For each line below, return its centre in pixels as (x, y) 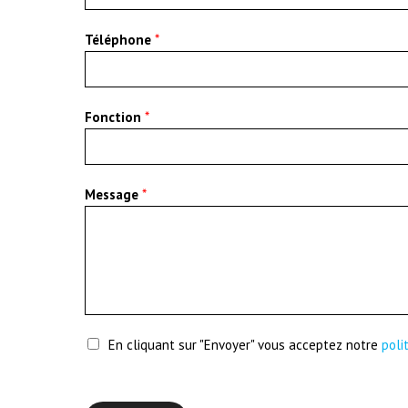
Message (114, 194)
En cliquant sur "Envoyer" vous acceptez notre (245, 345)
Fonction (115, 117)
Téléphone (120, 40)
